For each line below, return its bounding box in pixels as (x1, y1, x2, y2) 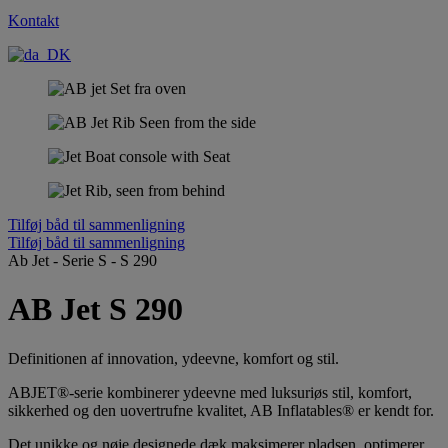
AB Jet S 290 (8, 291, 183, 328)
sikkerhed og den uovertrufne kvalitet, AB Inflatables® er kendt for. (8, 401, 434, 419)
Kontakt (8, 12, 59, 29)
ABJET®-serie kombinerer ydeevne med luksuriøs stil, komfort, (8, 383, 412, 401)
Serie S (62, 252, 107, 269)
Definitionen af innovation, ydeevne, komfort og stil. (8, 349, 339, 367)
